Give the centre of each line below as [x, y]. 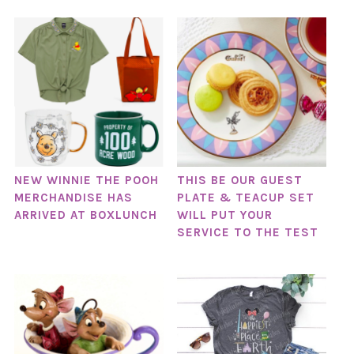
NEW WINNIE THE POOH [86, 180]
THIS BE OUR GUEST [239, 180]
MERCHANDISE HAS [73, 197]
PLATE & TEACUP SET [245, 197]
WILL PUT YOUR [224, 215]
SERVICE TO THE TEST [247, 232]
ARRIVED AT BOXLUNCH [85, 215]
